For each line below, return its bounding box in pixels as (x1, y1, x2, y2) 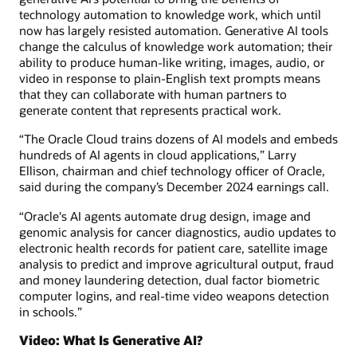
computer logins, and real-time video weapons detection (19, 287, 329, 304)
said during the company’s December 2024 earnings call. (19, 178, 329, 195)
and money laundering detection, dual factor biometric (19, 271, 320, 288)
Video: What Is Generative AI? (19, 331, 202, 348)
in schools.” (19, 303, 82, 320)
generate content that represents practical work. (19, 102, 281, 119)
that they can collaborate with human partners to (19, 86, 287, 103)
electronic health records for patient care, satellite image (19, 239, 328, 256)
